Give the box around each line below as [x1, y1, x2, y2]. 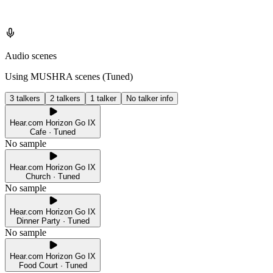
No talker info [126, 94, 173, 104]
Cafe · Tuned [30, 127, 76, 137]
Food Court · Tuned [18, 261, 87, 271]
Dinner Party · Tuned [16, 216, 90, 226]
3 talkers [10, 94, 40, 104]
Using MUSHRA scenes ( [5, 71, 105, 82]
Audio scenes [5, 51, 57, 62]
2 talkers [50, 94, 80, 104]
